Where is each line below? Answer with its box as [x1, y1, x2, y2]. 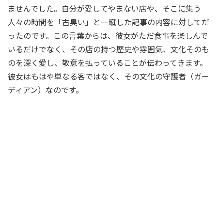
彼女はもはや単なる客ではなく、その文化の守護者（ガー [8, 70, 209, 82]
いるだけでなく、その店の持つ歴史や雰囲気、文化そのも [8, 43, 209, 55]
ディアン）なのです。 [8, 83, 83, 95]
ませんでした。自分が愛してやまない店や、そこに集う [8, 2, 201, 14]
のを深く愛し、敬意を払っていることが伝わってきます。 [8, 56, 207, 68]
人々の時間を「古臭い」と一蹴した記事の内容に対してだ [8, 15, 209, 28]
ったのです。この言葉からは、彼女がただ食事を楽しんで [8, 29, 208, 41]
